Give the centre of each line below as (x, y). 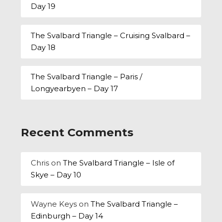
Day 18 (43, 48)
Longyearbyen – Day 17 (75, 89)
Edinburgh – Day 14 (67, 216)
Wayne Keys (54, 204)
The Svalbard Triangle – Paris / (87, 77)
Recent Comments (77, 132)
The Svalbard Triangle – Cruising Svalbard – (111, 36)
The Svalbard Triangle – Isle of (119, 163)
